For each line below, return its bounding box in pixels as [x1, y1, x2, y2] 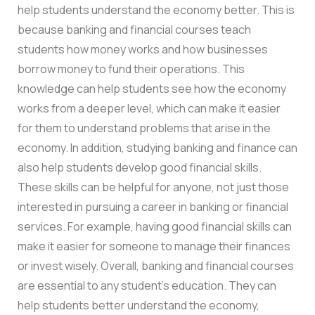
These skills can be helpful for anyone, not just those [18, 179, 289, 195]
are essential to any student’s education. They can [18, 277, 276, 293]
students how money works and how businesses [18, 41, 268, 57]
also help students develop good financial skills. [18, 159, 262, 175]
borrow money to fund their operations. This [18, 60, 245, 77]
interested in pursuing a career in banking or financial [18, 198, 288, 214]
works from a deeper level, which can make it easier [18, 100, 281, 116]
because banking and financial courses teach [18, 21, 251, 37]
